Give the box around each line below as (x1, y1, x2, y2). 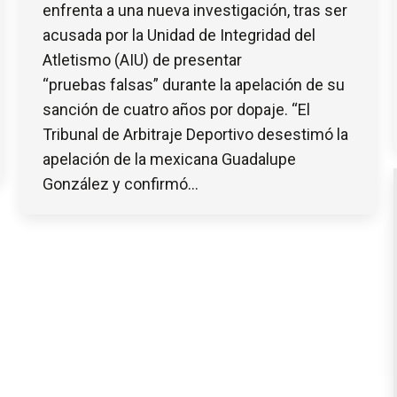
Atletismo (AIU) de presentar (43, 50, 242, 69)
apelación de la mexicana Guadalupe (43, 149, 296, 168)
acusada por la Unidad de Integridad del (43, 25, 315, 44)
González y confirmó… (43, 174, 198, 193)
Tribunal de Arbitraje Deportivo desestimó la (43, 124, 348, 144)
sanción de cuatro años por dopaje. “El (43, 99, 310, 119)
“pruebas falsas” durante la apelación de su (43, 74, 345, 94)
